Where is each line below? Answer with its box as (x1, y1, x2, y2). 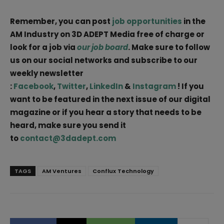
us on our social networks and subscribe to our (10, 55, 197, 65)
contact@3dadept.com (20, 133, 116, 143)
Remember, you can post (10, 16, 112, 26)
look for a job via (10, 42, 77, 52)
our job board (77, 42, 128, 52)
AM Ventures (42, 167, 81, 175)
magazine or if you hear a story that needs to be (10, 107, 201, 117)
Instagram (132, 81, 176, 91)
